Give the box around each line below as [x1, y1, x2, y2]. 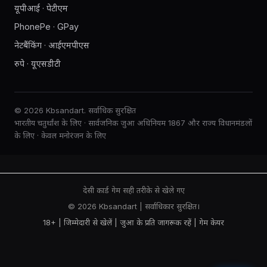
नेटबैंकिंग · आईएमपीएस [14, 40, 89, 50]
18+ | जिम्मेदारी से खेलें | [43, 218, 120, 227]
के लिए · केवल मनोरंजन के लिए [14, 131, 106, 140]
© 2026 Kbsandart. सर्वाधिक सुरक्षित [14, 105, 136, 115]
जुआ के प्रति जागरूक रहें [120, 218, 191, 227]
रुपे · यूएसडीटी [14, 58, 61, 69]
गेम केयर [199, 218, 224, 227]
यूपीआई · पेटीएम [14, 3, 68, 13]
